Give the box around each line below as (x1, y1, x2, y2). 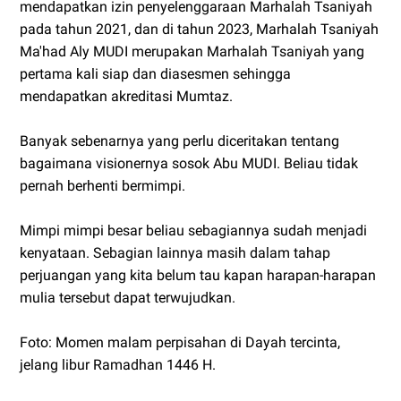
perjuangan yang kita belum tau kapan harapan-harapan (20, 267, 376, 285)
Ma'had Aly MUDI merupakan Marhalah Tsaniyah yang (20, 43, 364, 61)
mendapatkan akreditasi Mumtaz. (20, 88, 236, 106)
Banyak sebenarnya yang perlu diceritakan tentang (20, 132, 339, 150)
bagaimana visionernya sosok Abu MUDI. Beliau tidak (20, 155, 358, 173)
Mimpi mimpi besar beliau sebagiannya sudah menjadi (20, 222, 367, 240)
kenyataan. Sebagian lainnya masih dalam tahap (20, 244, 330, 262)
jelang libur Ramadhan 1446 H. (20, 356, 219, 374)
